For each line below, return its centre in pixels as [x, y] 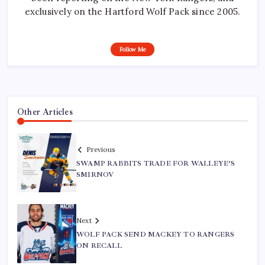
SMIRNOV [95, 174]
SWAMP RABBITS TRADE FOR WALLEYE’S [156, 163]
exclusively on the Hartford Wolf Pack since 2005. [132, 11]
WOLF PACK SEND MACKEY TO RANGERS [156, 234]
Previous [101, 149]
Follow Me [132, 49]
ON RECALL [99, 245]
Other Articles [45, 112]
